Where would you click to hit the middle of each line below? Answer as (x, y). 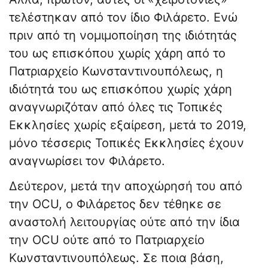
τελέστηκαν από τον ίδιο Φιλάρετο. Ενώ (123, 18)
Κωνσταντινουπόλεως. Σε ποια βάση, (116, 258)
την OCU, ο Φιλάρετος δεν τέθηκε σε (115, 204)
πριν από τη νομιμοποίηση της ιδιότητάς (123, 36)
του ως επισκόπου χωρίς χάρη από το (117, 54)
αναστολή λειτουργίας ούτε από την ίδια (124, 222)
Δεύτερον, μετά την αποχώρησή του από (126, 186)
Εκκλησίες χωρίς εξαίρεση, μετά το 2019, (128, 125)
